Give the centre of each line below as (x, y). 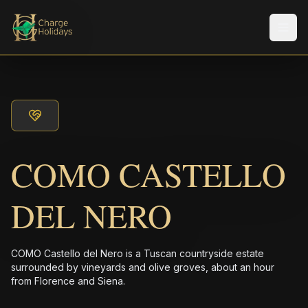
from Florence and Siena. (68, 281)
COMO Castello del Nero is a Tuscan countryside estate (137, 253)
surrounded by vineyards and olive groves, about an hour (143, 267)
